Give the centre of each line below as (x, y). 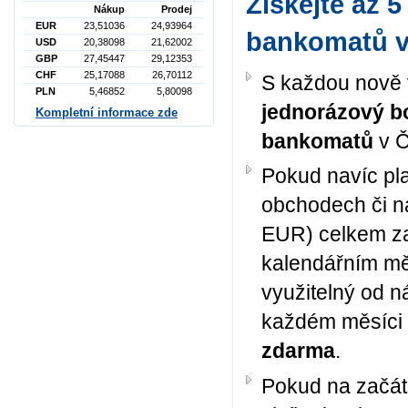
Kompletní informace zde (107, 112)
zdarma (298, 351)
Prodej (177, 10)
